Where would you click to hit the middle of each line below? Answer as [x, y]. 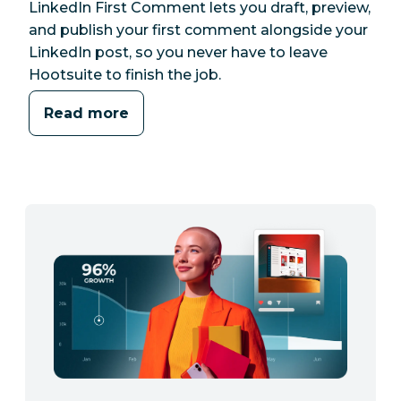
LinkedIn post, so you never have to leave [178, 52]
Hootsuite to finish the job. [125, 74]
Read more [86, 114]
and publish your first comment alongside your [198, 30]
